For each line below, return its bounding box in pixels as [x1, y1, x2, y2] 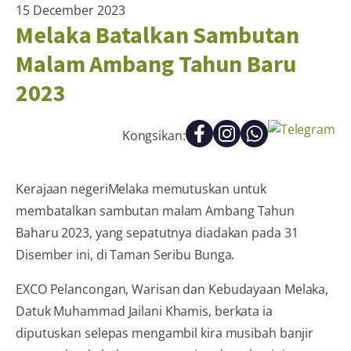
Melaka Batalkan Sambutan [16, 19, 299, 49]
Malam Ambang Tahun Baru [16, 48, 296, 78]
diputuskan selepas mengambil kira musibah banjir [16, 324, 314, 342]
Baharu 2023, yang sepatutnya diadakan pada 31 [16, 223, 299, 241]
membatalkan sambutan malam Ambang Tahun [16, 201, 295, 219]
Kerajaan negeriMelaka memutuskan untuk [16, 179, 267, 197]
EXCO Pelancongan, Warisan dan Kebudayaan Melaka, [16, 280, 329, 298]
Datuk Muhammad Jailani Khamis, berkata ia [16, 302, 273, 320]
